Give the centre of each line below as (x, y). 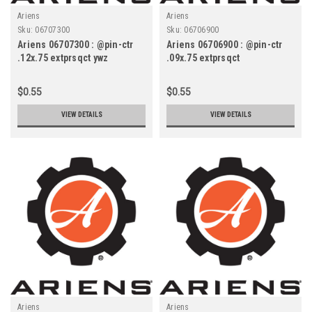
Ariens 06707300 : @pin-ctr (76, 44)
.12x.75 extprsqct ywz (63, 57)
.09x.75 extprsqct (203, 57)
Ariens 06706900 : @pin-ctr (225, 44)
